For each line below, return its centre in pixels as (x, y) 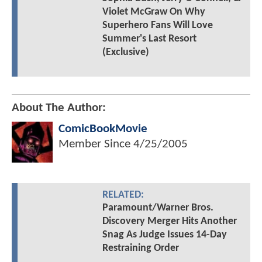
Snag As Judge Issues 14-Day (164, 235)
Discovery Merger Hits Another (169, 222)
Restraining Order (140, 249)
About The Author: (59, 108)
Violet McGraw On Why (154, 12)
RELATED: (123, 195)
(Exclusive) (125, 53)
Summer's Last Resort (149, 39)
